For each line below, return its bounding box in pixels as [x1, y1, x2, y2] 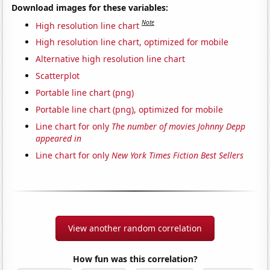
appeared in [36, 133, 82, 145]
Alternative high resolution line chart [36, 53, 186, 65]
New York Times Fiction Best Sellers [111, 149, 244, 162]
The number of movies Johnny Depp [111, 121, 246, 133]
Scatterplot [36, 70, 80, 82]
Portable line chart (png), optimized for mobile [36, 104, 224, 116]
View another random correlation [68, 222, 202, 234]
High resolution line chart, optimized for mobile [36, 36, 229, 48]
